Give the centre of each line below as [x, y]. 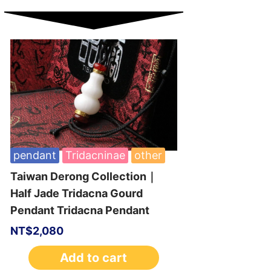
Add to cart [94, 257]
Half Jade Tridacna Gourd [76, 193]
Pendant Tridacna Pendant [80, 210]
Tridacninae [95, 155]
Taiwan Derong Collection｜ [83, 176]
